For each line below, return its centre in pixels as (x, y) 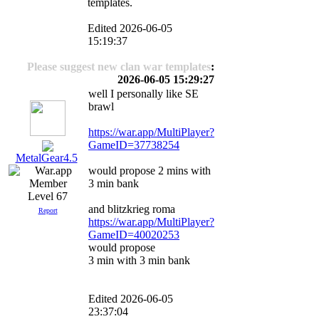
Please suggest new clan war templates (119, 67)
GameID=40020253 (134, 235)
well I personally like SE (143, 94)
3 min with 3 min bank (139, 260)
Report (48, 211)
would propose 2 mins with (150, 171)
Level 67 (48, 197)
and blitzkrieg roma (132, 209)
